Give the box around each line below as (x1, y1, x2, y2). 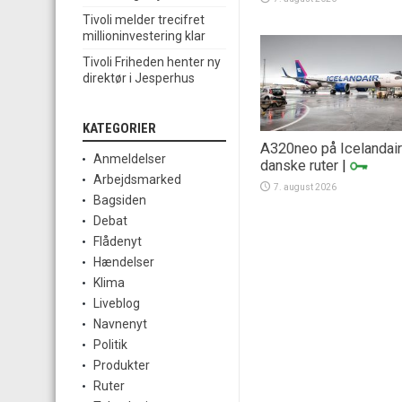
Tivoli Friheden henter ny (83, 55, 221, 70)
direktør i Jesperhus (83, 71, 195, 86)
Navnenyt (93, 317, 147, 332)
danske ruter (260, 156, 338, 174)
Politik (93, 337, 127, 353)
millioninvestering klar (83, 29, 205, 44)
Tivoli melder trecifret (83, 13, 205, 28)
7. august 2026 (274, 181, 336, 192)
